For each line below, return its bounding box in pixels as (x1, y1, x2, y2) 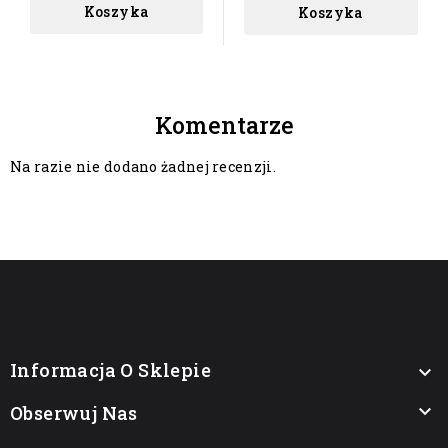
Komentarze (154, 110, 294, 141)
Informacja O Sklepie (10, 358, 211, 383)
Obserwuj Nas (10, 401, 138, 426)
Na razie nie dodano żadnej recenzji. (10, 157, 276, 177)
